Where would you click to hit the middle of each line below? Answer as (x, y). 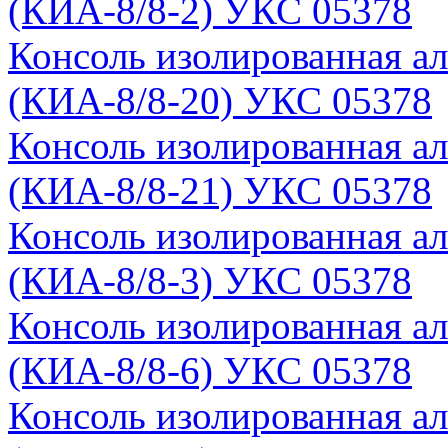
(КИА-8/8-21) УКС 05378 (220, 190)
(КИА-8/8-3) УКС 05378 (210, 280)
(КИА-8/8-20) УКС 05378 (220, 100)
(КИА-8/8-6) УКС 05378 (210, 370)
